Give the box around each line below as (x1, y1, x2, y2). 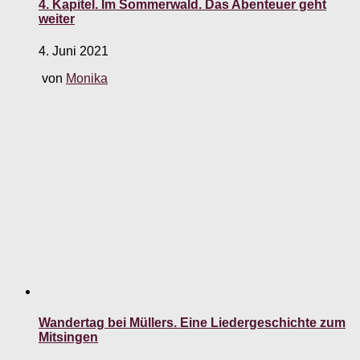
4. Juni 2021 (39, 43, 108, 58)
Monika (66, 71, 108, 85)
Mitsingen (39, 329, 98, 344)
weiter (39, 12, 75, 27)
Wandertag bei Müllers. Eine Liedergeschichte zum (39, 315, 346, 329)
